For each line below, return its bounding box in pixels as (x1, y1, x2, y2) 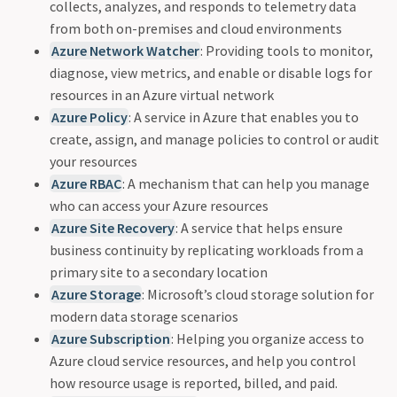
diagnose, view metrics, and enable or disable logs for (50, 63, 372, 82)
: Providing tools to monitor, (200, 41, 374, 59)
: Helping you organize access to (171, 329, 365, 347)
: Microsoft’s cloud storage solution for (142, 284, 375, 303)
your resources (50, 152, 137, 170)
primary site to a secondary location (50, 262, 268, 281)
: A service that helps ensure (175, 218, 344, 237)
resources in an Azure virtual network (50, 85, 274, 104)
